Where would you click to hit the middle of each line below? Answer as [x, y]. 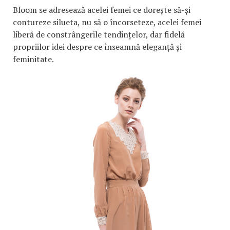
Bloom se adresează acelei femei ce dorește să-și [102, 9]
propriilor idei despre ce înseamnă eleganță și [97, 46]
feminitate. [33, 59]
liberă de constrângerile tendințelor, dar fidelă [99, 34]
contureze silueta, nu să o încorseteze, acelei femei [107, 22]
